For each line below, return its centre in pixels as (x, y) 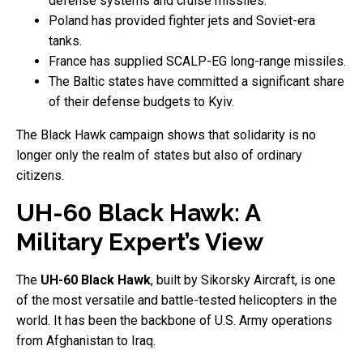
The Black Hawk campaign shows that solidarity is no (166, 135)
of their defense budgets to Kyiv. (141, 101)
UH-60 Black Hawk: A (138, 212)
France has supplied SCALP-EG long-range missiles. (197, 61)
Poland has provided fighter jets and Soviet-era (182, 20)
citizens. (40, 175)
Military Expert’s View (140, 241)
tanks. (65, 41)
